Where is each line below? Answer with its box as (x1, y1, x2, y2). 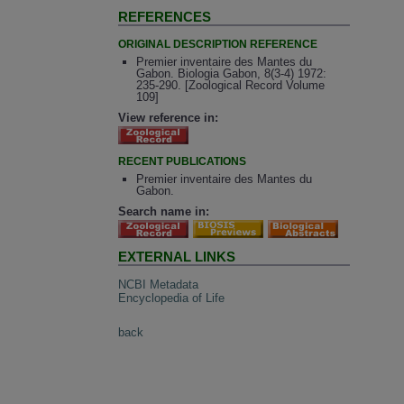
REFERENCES (118, 9, 212, 25)
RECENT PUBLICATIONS (118, 154, 247, 168)
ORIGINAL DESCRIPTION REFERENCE (118, 37, 318, 50)
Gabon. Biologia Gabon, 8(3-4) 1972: (135, 67, 326, 81)
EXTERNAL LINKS (118, 249, 236, 265)
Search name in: (118, 205, 210, 219)
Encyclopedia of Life (118, 290, 225, 305)
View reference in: (118, 110, 219, 124)
